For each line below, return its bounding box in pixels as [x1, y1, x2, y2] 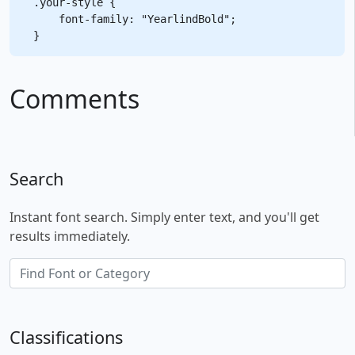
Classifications [10, 325, 123, 349]
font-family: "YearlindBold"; [33, 12, 236, 25]
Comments [10, 81, 139, 116]
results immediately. [10, 227, 130, 245]
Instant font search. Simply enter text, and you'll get [10, 208, 319, 226]
